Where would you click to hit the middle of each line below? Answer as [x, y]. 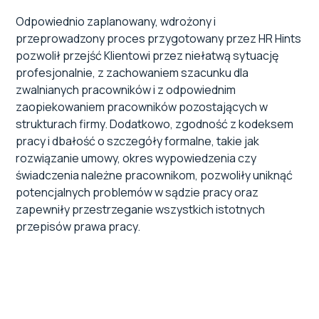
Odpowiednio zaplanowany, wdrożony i [116, 22]
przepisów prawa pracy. [78, 227]
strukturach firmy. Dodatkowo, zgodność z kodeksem [155, 124]
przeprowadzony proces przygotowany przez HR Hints [159, 39]
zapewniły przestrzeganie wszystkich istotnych [141, 210]
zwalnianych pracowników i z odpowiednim [126, 90]
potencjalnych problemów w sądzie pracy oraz [137, 193]
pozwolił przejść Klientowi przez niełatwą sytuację [147, 56]
